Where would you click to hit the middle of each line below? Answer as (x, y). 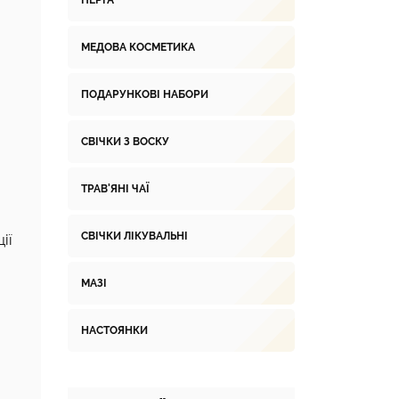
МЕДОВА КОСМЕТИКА (138, 47)
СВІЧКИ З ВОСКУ (125, 142)
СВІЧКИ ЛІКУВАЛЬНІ (134, 236)
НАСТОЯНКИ (114, 330)
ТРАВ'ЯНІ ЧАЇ (115, 189)
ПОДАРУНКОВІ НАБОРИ (145, 94)
